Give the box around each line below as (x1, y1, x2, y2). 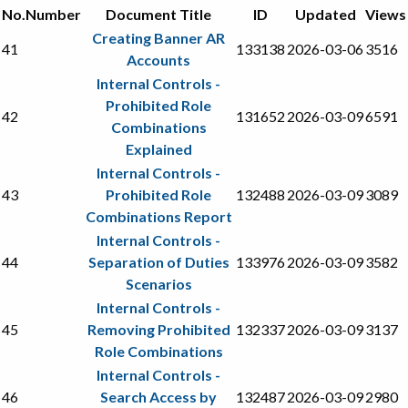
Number (25, 5, 81, 23)
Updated (294, 5, 356, 23)
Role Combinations (94, 342, 223, 360)
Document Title (106, 5, 211, 23)
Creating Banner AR (92, 28, 225, 46)
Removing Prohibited (87, 320, 230, 338)
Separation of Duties (87, 252, 229, 270)
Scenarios (125, 274, 192, 292)
